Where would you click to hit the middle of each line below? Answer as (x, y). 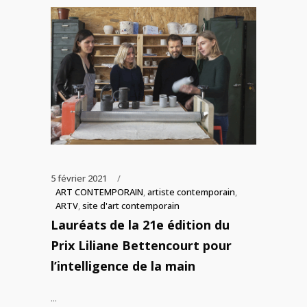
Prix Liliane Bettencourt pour (141, 245)
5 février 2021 (79, 178)
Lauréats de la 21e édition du (140, 224)
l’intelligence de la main (123, 266)
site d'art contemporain (131, 205)
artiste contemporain (191, 192)
